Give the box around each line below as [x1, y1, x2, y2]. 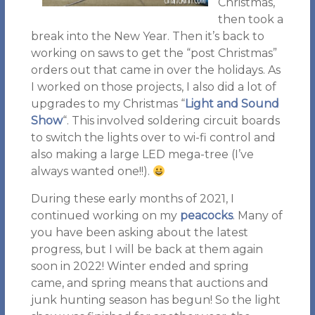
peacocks [179, 209, 233, 222]
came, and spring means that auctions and [30, 276, 269, 290]
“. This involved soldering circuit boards [62, 114, 280, 127]
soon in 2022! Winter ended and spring [30, 259, 249, 273]
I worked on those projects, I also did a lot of [30, 80, 276, 94]
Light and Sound [184, 97, 279, 110]
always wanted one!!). [30, 165, 153, 178]
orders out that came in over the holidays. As [30, 63, 281, 77]
